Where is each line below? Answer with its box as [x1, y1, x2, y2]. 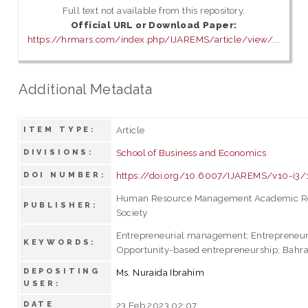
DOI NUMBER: [23, 170, 107, 179]
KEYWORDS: [23, 237, 97, 247]
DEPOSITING [23, 266, 101, 276]
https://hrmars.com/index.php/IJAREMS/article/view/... [27, 34, 280, 45]
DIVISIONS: [23, 147, 95, 157]
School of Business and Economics [115, 146, 267, 158]
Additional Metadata [18, 80, 153, 98]
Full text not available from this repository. [62, 5, 245, 16]
